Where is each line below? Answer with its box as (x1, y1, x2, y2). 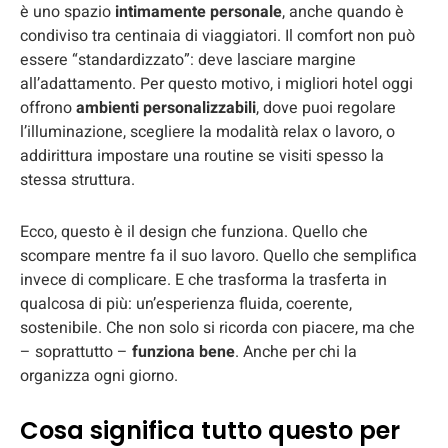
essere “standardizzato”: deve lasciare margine (20, 47, 356, 72)
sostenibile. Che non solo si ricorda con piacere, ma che (20, 315, 415, 340)
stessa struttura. (20, 167, 135, 192)
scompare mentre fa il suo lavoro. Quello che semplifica (20, 243, 417, 268)
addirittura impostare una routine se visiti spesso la (20, 143, 384, 168)
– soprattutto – (20, 339, 132, 364)
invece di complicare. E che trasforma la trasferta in (20, 267, 387, 292)
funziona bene (132, 339, 235, 364)
